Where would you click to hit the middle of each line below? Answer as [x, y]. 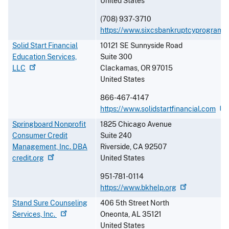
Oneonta [114, 214]
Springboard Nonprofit [49, 124]
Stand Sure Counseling [50, 203]
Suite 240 [116, 136]
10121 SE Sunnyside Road [141, 46]
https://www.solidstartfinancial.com [158, 109]
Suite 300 [116, 57]
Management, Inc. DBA [50, 147]
